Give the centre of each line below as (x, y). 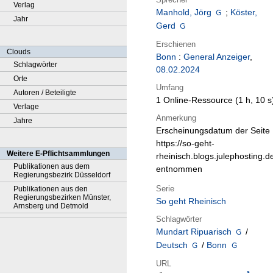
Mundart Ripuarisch (194, 232)
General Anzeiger (217, 57)
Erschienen (176, 44)
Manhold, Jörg (184, 12)
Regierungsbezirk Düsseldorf (62, 175)
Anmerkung (176, 118)
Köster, (244, 12)
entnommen (179, 169)
